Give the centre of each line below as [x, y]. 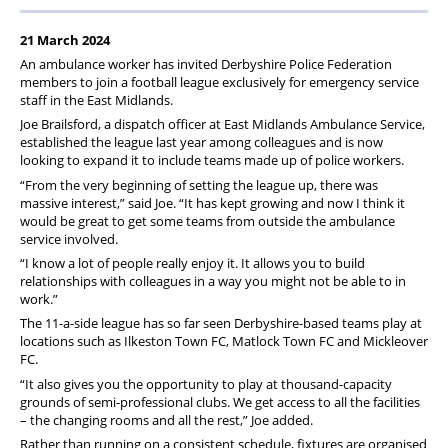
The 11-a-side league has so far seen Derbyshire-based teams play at [221, 323]
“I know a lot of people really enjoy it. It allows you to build [192, 263]
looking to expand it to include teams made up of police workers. [212, 160]
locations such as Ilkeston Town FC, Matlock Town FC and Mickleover [224, 341]
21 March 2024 [65, 39]
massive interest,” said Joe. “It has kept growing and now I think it [212, 202]
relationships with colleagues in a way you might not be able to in [213, 281]
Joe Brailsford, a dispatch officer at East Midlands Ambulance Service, [222, 124]
